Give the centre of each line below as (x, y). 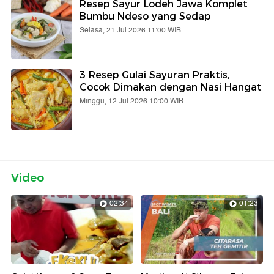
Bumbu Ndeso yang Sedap (145, 16)
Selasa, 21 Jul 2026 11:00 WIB (130, 30)
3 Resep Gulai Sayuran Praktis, (155, 75)
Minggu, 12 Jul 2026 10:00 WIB (131, 101)
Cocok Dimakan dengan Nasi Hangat (171, 87)
